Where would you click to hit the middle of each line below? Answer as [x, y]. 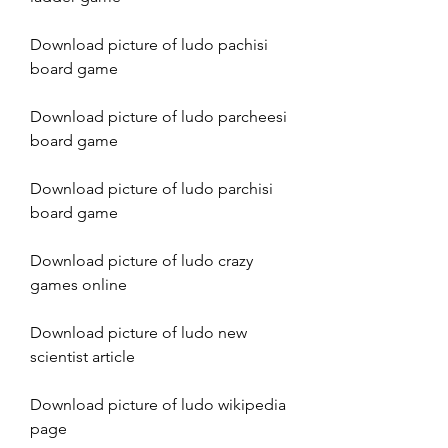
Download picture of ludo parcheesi [158, 116]
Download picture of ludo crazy [141, 260]
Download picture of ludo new [138, 332]
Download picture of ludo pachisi [149, 44]
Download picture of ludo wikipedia [158, 404]
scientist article [82, 356]
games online [78, 284]
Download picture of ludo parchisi [151, 188]
